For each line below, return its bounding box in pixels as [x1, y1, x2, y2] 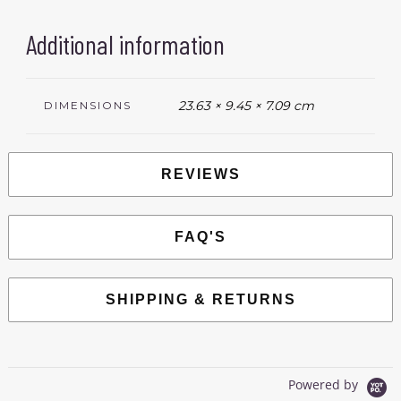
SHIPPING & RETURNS [105, 292, 296, 308]
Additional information [25, 28, 225, 61]
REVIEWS [160, 166, 241, 183]
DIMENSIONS [43, 98, 132, 113]
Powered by [288, 376, 363, 394]
